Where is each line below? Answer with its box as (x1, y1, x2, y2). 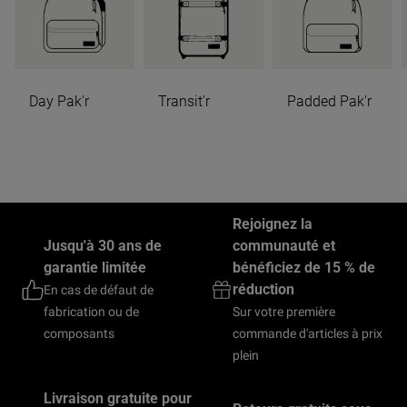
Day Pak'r (29, 93, 89, 110)
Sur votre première (233, 304, 335, 319)
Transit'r (158, 93, 210, 110)
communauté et (233, 237, 335, 254)
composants (44, 326, 114, 341)
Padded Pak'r (287, 93, 372, 110)
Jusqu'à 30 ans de (44, 237, 162, 254)
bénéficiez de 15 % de (233, 259, 375, 276)
